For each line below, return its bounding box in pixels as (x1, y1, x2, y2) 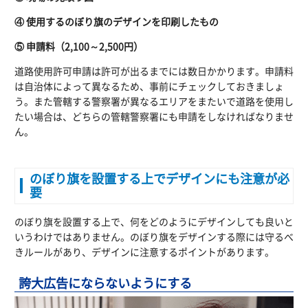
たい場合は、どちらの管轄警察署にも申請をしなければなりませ (14, 109, 294, 123)
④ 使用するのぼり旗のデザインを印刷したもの (14, 14, 219, 28)
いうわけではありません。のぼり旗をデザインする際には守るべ (14, 229, 294, 243)
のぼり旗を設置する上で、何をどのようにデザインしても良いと (14, 214, 294, 228)
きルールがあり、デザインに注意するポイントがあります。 (14, 244, 274, 258)
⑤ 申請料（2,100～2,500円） (14, 38, 143, 53)
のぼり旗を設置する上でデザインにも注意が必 (30, 169, 289, 188)
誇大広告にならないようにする (18, 273, 192, 292)
